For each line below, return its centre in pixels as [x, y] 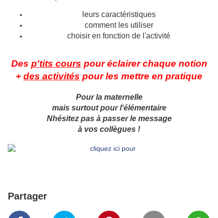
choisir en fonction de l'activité [119, 36]
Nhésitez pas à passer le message [109, 119]
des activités [52, 76]
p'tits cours [56, 64]
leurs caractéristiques [119, 15]
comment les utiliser [119, 25]
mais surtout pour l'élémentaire [109, 108]
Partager [27, 196]
